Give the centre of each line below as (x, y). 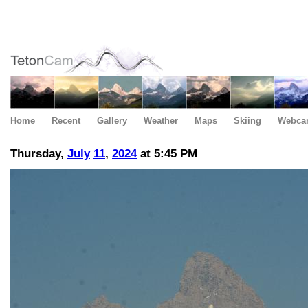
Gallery (112, 121)
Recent (66, 121)
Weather (161, 121)
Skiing (247, 121)
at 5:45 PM (167, 154)
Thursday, (39, 154)
